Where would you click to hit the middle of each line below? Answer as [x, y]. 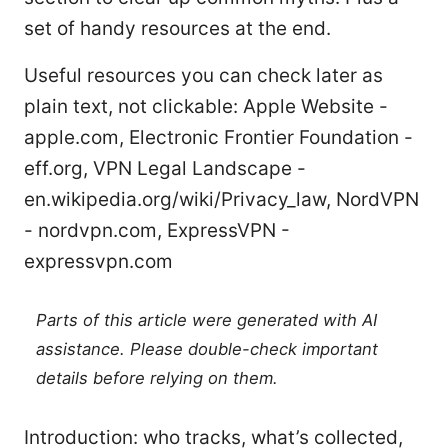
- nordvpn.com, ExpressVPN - [157, 230]
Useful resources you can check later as [203, 75]
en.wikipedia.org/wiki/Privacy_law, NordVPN [221, 199]
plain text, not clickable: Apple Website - [206, 106]
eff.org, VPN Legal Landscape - [165, 168]
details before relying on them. [157, 377]
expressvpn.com [98, 261]
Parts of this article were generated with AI [207, 319]
